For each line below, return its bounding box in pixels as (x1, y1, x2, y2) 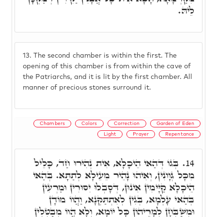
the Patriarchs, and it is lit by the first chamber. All (23, 74, 193, 80)
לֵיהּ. (178, 3, 194, 17)
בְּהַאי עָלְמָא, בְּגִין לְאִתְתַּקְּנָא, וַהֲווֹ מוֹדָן (48, 192, 194, 206)
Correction (113, 121, 140, 126)
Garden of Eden (156, 121, 194, 126)
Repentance (165, 131, 194, 137)
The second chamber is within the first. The (31, 52, 177, 59)
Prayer (133, 131, 149, 137)
